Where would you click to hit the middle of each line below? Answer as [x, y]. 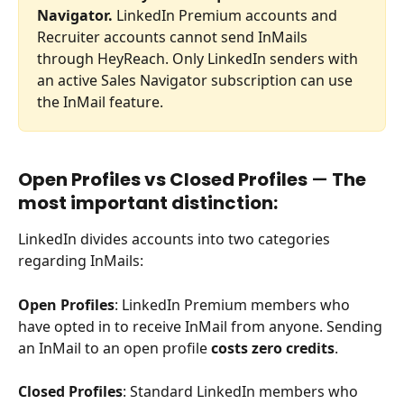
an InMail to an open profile [115, 348]
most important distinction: [148, 203]
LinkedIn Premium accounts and [227, 15]
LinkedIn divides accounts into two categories [176, 239]
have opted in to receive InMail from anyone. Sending [202, 326]
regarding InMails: [81, 261]
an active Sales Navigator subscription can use [197, 80]
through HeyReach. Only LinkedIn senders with [199, 58]
